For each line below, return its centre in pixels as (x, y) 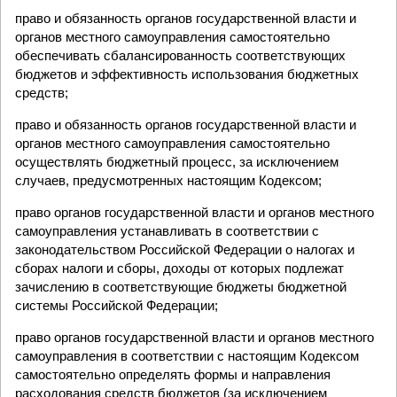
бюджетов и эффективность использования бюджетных (187, 74)
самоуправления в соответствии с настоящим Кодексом (187, 356)
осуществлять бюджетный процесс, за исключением (177, 162)
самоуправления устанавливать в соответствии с (167, 231)
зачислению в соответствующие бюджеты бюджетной (181, 287)
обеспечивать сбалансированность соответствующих (180, 55)
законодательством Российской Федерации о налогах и (185, 249)
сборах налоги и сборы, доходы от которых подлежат (179, 268)
